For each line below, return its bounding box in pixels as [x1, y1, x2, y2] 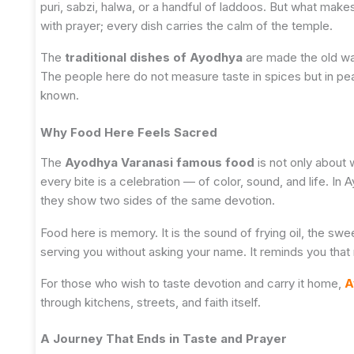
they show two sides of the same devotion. [40, 193, 275, 209]
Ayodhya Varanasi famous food [65, 155, 254, 171]
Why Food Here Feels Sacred [40, 124, 217, 140]
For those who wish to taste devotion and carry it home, [40, 275, 345, 291]
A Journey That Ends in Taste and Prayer [40, 331, 287, 347]
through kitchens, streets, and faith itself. [40, 294, 261, 310]
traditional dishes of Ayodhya [65, 50, 243, 66]
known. [40, 88, 79, 104]
